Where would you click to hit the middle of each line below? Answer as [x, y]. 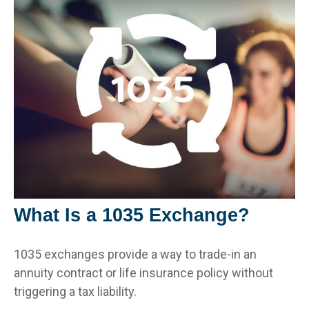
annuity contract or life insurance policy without [143, 272]
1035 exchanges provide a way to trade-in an [135, 254]
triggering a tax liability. [75, 291]
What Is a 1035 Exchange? [132, 215]
